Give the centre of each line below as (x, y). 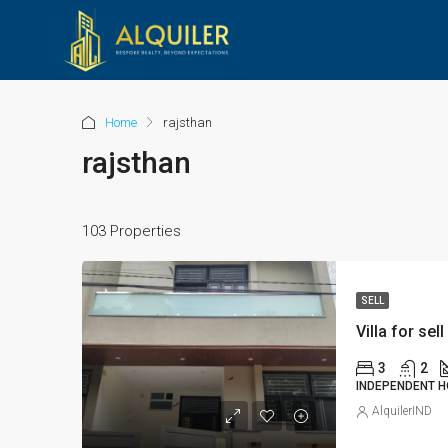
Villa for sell (400, 332)
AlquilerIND (402, 411)
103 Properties (131, 231)
